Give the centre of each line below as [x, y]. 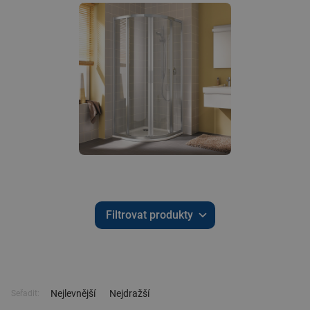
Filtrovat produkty [149, 215]
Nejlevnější [73, 293]
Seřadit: [25, 293]
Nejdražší [129, 293]
